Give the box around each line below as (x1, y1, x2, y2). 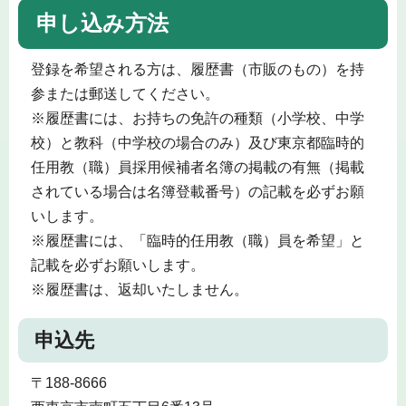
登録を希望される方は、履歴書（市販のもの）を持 (30, 62, 364, 78)
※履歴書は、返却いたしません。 (30, 282, 248, 298)
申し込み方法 (36, 11, 169, 36)
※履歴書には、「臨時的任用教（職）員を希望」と (30, 233, 364, 249)
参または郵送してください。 (30, 86, 219, 102)
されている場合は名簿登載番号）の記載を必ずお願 (30, 184, 364, 200)
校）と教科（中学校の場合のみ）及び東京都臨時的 (30, 135, 364, 151)
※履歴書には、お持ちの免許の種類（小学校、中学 (30, 111, 364, 127)
